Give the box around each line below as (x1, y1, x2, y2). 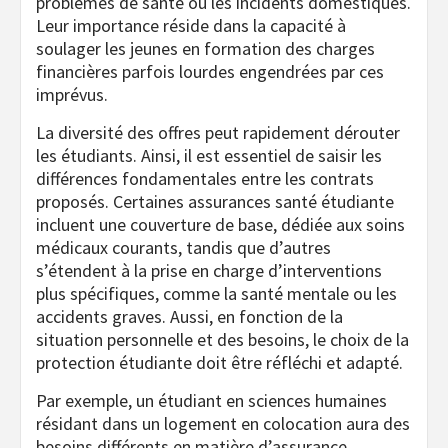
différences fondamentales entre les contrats (36, 166, 374, 190)
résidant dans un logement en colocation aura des (36, 411, 410, 435)
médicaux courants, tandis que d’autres (36, 235, 331, 259)
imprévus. (36, 82, 108, 106)
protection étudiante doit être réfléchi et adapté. (36, 350, 403, 374)
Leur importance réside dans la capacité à (36, 13, 346, 37)
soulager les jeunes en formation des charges (36, 36, 375, 60)
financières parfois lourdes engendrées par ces (36, 59, 384, 83)
